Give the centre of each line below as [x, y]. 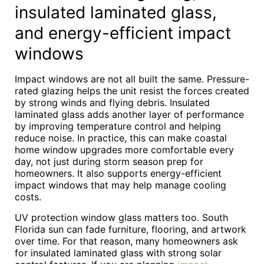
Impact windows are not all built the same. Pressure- [132, 79]
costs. [28, 197]
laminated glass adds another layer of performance [129, 114]
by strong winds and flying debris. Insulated [112, 103]
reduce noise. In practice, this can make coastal [121, 138]
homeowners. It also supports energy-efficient [118, 173]
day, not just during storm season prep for [109, 161]
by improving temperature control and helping [118, 126]
